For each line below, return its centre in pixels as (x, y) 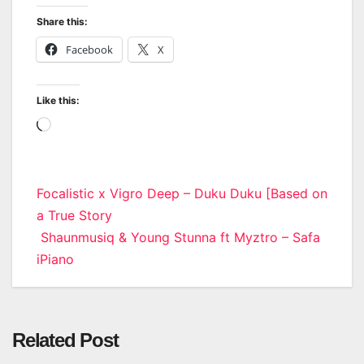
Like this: (58, 100)
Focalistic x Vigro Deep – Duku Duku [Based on (182, 193)
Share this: (62, 21)
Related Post (65, 340)
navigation (95, 231)
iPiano (55, 259)
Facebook (89, 49)
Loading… (80, 126)
